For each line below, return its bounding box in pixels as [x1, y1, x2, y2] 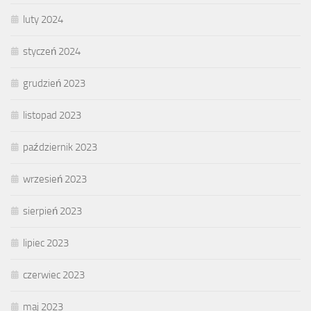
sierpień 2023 [23, 205, 82, 218]
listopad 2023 [23, 109, 81, 122]
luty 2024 [23, 13, 63, 26]
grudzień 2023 [23, 77, 85, 90]
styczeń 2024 [23, 45, 81, 58]
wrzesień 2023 [23, 173, 87, 186]
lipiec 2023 [23, 237, 69, 250]
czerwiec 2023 [23, 269, 85, 282]
